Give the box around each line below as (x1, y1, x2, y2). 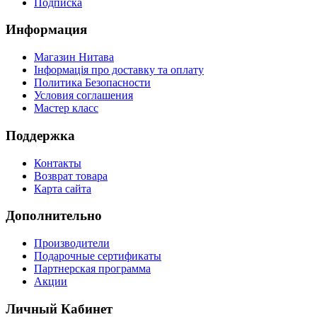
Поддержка (6, 127, 75, 143)
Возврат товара (34, 169, 108, 182)
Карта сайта (34, 182, 91, 195)
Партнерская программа (34, 262, 151, 275)
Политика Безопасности (34, 76, 151, 89)
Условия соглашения (34, 89, 133, 102)
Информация (6, 22, 87, 38)
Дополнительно (6, 208, 102, 224)
